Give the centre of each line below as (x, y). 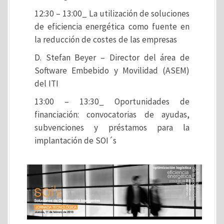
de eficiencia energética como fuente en (112, 26)
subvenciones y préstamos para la (112, 127)
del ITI (46, 83)
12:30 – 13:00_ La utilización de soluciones (112, 13)
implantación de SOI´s (75, 140)
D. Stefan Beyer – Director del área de (112, 57)
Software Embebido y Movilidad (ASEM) (112, 70)
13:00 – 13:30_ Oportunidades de (112, 101)
